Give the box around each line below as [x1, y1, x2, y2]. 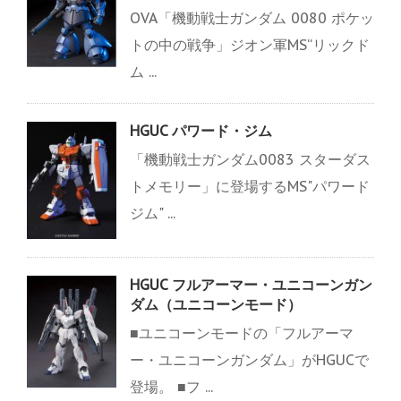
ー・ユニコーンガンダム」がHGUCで [130, 350, 369, 369]
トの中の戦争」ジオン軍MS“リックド [130, 36, 370, 55]
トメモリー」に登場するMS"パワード [130, 177, 370, 196]
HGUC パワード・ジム [130, 122, 272, 141]
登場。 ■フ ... [130, 377, 213, 396]
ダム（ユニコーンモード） [130, 294, 302, 313]
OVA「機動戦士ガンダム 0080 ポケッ [130, 9, 374, 28]
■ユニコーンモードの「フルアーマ [130, 323, 354, 342]
